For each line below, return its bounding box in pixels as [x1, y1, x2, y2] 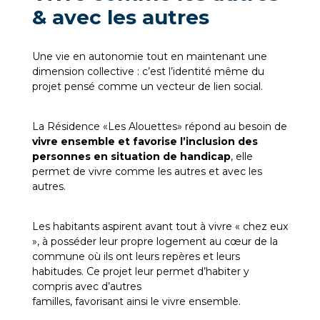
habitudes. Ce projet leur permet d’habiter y [31, 264, 249, 278]
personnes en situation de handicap [31, 149, 231, 163]
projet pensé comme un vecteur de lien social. [31, 79, 263, 93]
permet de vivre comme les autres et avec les [31, 164, 262, 178]
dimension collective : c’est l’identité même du [31, 64, 264, 78]
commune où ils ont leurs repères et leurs [31, 249, 240, 263]
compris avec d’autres [31, 279, 141, 293]
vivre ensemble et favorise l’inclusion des [31, 134, 258, 148]
